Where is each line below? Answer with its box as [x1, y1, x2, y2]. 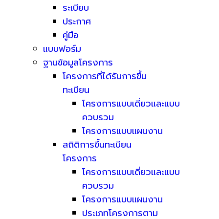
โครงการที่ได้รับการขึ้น [63, 69, 147, 83]
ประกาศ [63, 15, 91, 28]
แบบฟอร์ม [43, 42, 81, 56]
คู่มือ [63, 28, 79, 42]
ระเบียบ [63, 1, 89, 15]
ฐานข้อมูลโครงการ [43, 56, 113, 69]
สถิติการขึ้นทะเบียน [63, 138, 131, 152]
